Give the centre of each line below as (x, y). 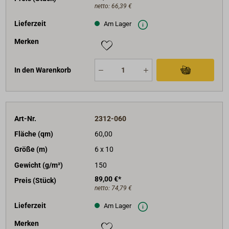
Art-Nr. (26, 118)
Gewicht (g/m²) (39, 165)
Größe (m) (31, 150)
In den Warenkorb (43, 70)
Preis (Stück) (36, 181)
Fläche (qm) (34, 134)
